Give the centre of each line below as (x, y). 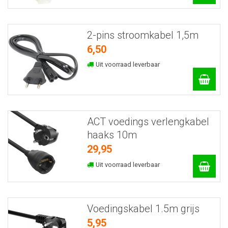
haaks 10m (112, 135)
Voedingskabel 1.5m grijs (143, 208)
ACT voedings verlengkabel (148, 122)
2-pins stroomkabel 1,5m (142, 35)
